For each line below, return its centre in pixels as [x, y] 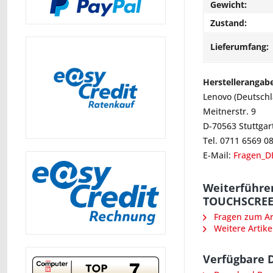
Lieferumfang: [239, 47]
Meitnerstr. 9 [229, 111]
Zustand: [229, 23]
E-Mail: [218, 155]
